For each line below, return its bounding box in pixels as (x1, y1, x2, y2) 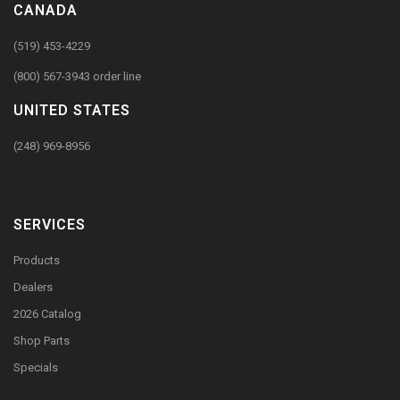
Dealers (13, 280, 53, 294)
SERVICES (13, 216, 86, 233)
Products (13, 254, 60, 267)
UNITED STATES (13, 102, 130, 119)
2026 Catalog (13, 307, 81, 321)
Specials (13, 361, 58, 374)
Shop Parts (13, 334, 70, 347)
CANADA (13, 2, 78, 19)
